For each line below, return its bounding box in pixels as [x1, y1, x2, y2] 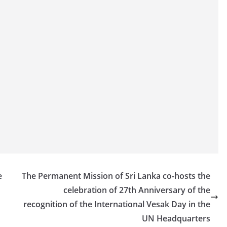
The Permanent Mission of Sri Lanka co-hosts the [22, 170, 210, 181]
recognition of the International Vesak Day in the [23, 199, 210, 210]
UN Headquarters [142, 213, 210, 224]
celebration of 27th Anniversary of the [63, 184, 210, 196]
